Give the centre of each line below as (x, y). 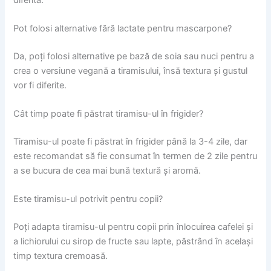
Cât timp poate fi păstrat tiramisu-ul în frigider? (109, 114)
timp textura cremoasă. (61, 256)
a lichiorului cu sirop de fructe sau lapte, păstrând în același (133, 242)
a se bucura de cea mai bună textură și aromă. (107, 171)
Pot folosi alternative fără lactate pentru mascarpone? (123, 28)
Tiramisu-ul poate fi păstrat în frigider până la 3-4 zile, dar (131, 142)
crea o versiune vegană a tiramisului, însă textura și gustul (131, 70)
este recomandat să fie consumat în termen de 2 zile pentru (135, 156)
